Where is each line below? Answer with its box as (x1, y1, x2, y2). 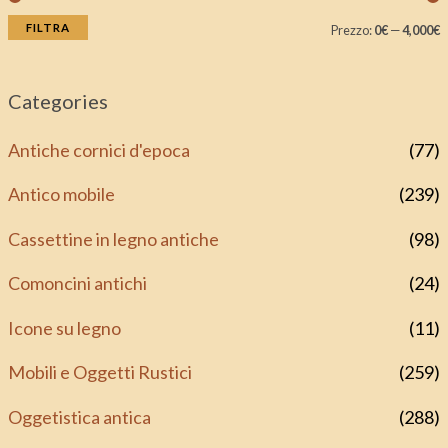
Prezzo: (331, 21, 375, 38)
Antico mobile (7, 183, 115, 206)
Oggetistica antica (7, 405, 151, 428)
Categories (7, 88, 108, 113)
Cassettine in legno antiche (7, 227, 219, 250)
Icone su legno (7, 316, 121, 339)
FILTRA (25, 20, 70, 34)
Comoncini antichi (7, 272, 147, 295)
